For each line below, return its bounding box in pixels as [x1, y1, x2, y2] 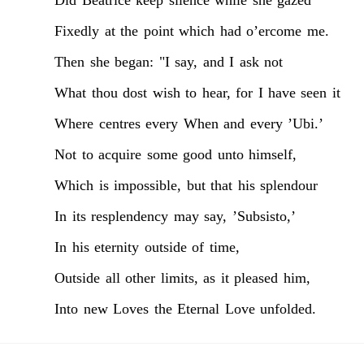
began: [115, 53, 154, 70]
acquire [98, 145, 142, 162]
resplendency [91, 207, 169, 224]
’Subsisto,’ [232, 207, 296, 224]
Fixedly [54, 22, 100, 39]
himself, [249, 145, 297, 162]
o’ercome [246, 22, 302, 39]
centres [98, 115, 141, 132]
